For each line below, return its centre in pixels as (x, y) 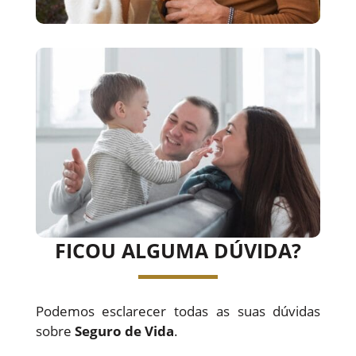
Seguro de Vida (124, 331)
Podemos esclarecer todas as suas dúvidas (178, 311)
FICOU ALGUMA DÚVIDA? (178, 250)
